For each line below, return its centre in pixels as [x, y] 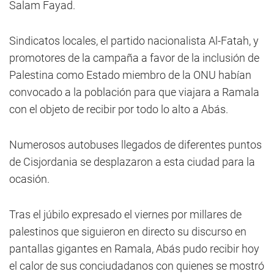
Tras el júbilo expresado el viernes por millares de [125, 214]
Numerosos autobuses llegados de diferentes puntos [135, 145]
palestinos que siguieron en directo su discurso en [128, 231]
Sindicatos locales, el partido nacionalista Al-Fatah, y [134, 41]
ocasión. [29, 179]
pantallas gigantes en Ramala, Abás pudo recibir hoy [134, 249]
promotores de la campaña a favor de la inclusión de [134, 58]
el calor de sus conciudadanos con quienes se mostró [137, 266]
